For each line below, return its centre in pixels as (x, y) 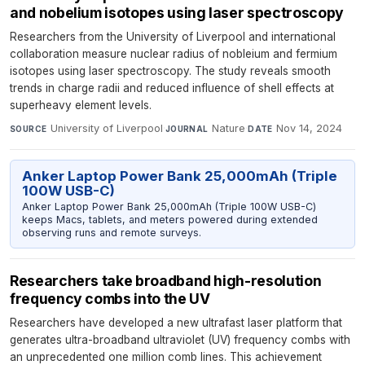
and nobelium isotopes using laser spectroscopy (177, 13)
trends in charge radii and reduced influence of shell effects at (172, 88)
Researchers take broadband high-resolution (166, 280)
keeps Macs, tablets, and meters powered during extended (169, 220)
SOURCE (29, 129)
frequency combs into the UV (110, 298)
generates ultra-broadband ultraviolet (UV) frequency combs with (180, 339)
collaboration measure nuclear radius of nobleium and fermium (174, 54)
